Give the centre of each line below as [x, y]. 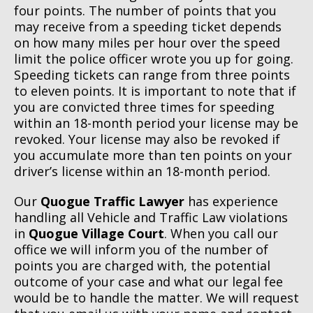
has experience [231, 202]
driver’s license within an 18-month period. [142, 172]
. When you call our [221, 234]
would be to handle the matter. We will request [156, 298]
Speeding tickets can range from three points [152, 75]
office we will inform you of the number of [141, 250]
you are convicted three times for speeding [144, 107]
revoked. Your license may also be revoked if [147, 139]
